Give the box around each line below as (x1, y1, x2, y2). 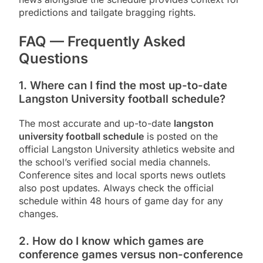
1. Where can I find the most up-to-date (19, 79, 227, 93)
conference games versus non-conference (19, 247, 243, 261)
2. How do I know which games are (19, 234, 204, 248)
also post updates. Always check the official (19, 181, 214, 194)
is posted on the (144, 130, 218, 142)
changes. (19, 207, 59, 220)
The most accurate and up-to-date (19, 117, 174, 129)
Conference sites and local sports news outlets (19, 168, 225, 181)
